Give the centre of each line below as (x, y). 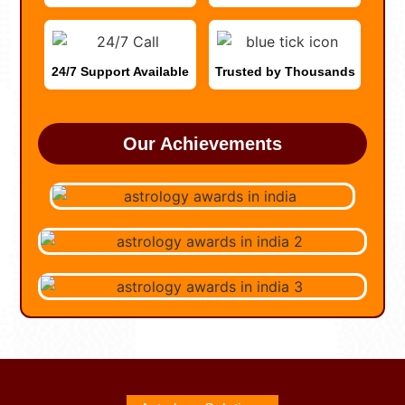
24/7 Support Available (120, 71)
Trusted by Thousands (285, 71)
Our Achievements (202, 143)
